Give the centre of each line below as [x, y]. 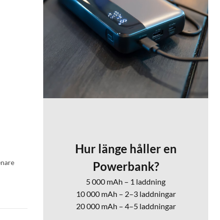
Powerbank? [126, 166]
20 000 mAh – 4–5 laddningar [126, 206]
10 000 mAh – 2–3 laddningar [126, 194]
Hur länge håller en [126, 149]
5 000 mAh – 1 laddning [126, 182]
